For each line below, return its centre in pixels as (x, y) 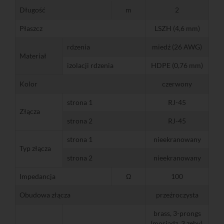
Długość (32, 9)
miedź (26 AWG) (177, 46)
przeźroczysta (177, 194)
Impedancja (37, 176)
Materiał (33, 55)
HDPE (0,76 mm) (177, 65)
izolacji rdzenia (90, 65)
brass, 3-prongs (177, 213)
